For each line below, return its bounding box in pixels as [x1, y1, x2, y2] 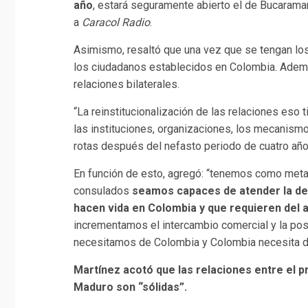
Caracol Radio [82, 16, 150, 30]
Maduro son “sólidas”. [74, 280, 187, 294]
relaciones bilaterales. [74, 78, 179, 91]
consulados [74, 184, 132, 198]
